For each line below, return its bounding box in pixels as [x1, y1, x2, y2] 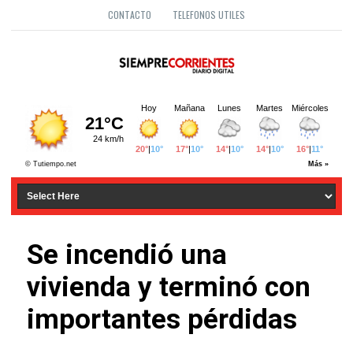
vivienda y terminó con [27, 271, 310, 304]
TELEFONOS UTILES [173, 8, 245, 21]
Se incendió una [27, 239, 227, 272]
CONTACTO [108, 8, 151, 21]
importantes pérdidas [27, 303, 297, 336]
